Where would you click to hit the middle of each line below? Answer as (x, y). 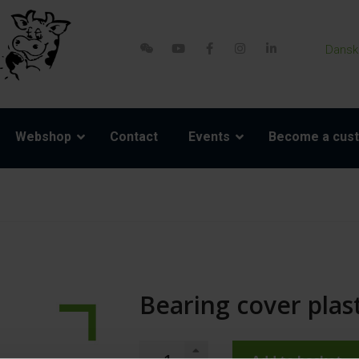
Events (209, 137)
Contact (134, 137)
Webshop (43, 137)
